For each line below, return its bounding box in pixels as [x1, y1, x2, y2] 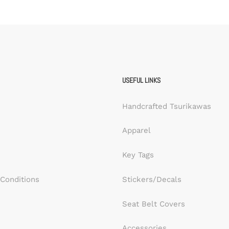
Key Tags [122, 150, 154, 159]
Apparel [122, 126, 151, 135]
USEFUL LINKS [122, 75, 161, 85]
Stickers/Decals [122, 174, 181, 184]
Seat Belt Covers [122, 199, 185, 209]
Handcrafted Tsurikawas [122, 101, 211, 111]
